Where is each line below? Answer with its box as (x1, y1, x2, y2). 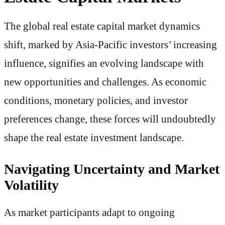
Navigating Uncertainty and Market (4, 161, 219, 177)
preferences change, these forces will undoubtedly (4, 114, 216, 125)
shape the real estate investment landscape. (4, 132, 184, 144)
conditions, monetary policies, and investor (4, 95, 188, 106)
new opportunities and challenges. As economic (4, 76, 206, 88)
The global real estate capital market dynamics (4, 21, 200, 32)
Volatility (4, 177, 59, 193)
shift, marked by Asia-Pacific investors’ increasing (4, 39, 217, 51)
